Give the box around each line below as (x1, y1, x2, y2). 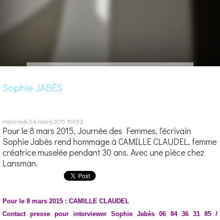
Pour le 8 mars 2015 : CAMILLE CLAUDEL (2, 197, 129, 205)
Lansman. (2, 157, 38, 169)
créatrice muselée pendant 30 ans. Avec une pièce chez (2, 146, 204, 158)
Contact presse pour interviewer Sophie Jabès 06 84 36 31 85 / (2, 210, 218, 218)
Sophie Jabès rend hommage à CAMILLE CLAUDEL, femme (2, 136, 217, 147)
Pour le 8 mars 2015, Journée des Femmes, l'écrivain (2, 125, 191, 137)
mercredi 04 (2, 116, 36, 125)
